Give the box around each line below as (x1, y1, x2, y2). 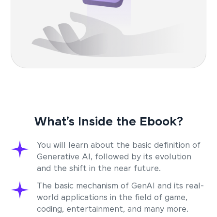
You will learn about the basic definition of (37, 141, 201, 150)
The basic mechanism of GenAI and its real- (37, 182, 204, 191)
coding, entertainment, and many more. (37, 205, 189, 214)
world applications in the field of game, (37, 193, 188, 202)
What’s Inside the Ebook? (34, 116, 183, 129)
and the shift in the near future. (37, 164, 161, 173)
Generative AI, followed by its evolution (37, 153, 192, 162)
